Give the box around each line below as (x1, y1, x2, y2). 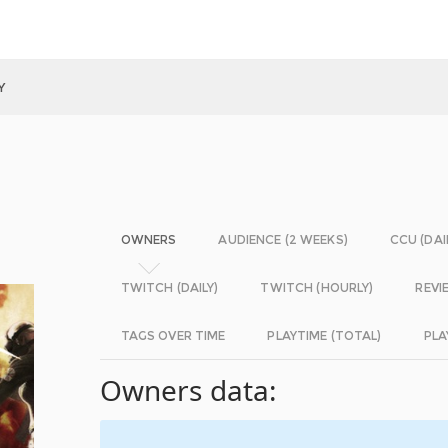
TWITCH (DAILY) (120, 280, 219, 295)
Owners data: (99, 371, 278, 409)
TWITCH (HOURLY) (260, 280, 374, 295)
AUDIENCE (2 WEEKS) (218, 232, 348, 247)
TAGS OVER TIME (120, 328, 226, 343)
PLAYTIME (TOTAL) (267, 328, 382, 343)
